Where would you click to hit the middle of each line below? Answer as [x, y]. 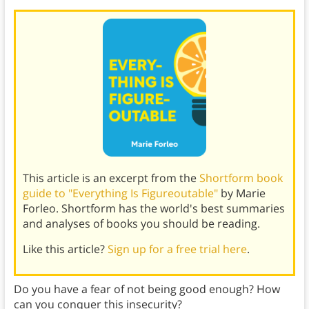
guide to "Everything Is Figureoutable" [120, 193]
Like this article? [65, 249]
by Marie [241, 193]
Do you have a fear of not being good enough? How [147, 289]
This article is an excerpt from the [111, 178]
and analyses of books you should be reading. [141, 224]
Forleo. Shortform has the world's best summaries [153, 209]
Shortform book [241, 178]
